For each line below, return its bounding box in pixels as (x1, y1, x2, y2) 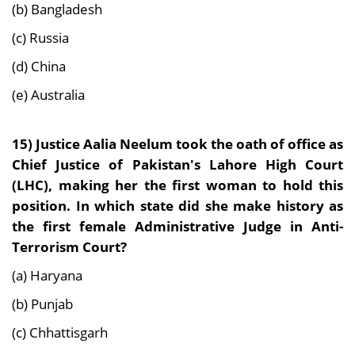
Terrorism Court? (12, 237, 127, 257)
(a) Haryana (12, 265, 82, 285)
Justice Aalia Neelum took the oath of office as (36, 134, 343, 154)
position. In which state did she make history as (12, 196, 343, 216)
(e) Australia (12, 85, 85, 105)
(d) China (12, 56, 66, 76)
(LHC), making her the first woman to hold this (12, 175, 343, 195)
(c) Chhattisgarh (12, 323, 108, 342)
